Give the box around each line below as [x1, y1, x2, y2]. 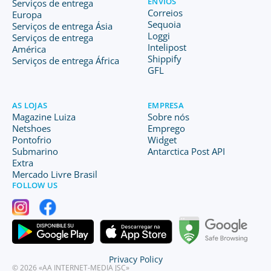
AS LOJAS [12, 100, 48, 111]
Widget [148, 134, 177, 146]
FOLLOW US [12, 180, 58, 191]
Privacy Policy [108, 253, 163, 265]
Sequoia [148, 18, 181, 30]
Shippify [148, 53, 181, 65]
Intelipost [148, 41, 186, 53]
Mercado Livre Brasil [12, 168, 97, 180]
